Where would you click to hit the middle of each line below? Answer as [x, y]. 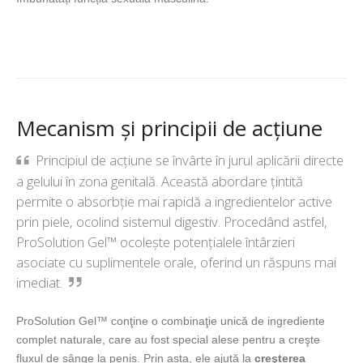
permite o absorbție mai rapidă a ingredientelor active [174, 202]
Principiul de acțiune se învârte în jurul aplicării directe [190, 160]
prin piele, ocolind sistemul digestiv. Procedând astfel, [172, 222]
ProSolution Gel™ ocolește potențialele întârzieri [156, 242]
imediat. [39, 283]
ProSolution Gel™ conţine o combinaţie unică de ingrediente [171, 321]
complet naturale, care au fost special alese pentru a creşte [168, 340]
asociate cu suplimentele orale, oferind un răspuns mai [176, 263]
